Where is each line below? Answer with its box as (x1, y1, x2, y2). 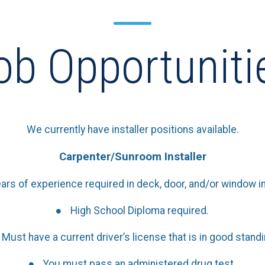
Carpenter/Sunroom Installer (59, 150, 206, 163)
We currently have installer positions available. (26, 123, 239, 135)
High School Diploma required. (70, 204, 209, 216)
